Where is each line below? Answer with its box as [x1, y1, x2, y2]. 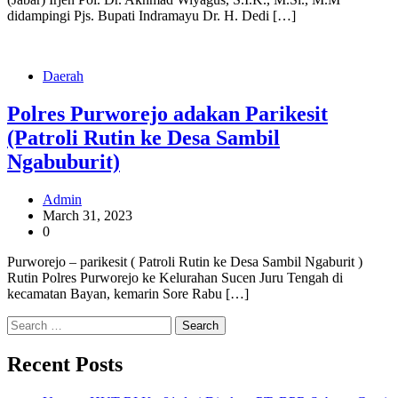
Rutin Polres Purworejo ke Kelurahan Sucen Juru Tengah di [7, 270, 343, 286]
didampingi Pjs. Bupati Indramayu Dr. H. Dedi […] [7, 8, 296, 24]
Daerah [43, 68, 84, 84]
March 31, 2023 [43, 208, 132, 224]
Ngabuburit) [7, 150, 120, 174]
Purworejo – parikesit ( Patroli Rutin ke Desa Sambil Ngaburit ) [7, 254, 362, 270]
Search [6, 315, 44, 331]
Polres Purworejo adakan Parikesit [7, 102, 328, 126]
